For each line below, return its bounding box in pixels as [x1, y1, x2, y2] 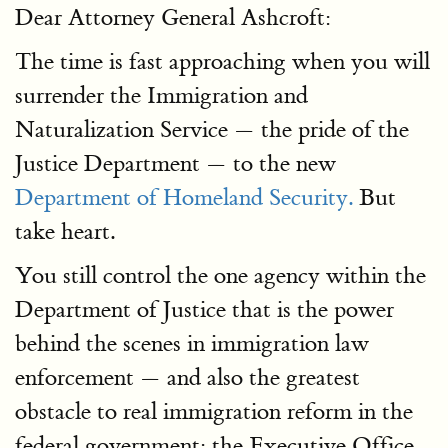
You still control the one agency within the [15, 261, 426, 290]
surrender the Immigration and [15, 81, 308, 110]
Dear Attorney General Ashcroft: [15, 3, 331, 32]
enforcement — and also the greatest [15, 363, 360, 392]
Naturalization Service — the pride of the [15, 115, 409, 144]
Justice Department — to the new [15, 149, 336, 178]
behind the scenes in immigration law [15, 329, 369, 358]
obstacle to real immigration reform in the [15, 397, 413, 426]
